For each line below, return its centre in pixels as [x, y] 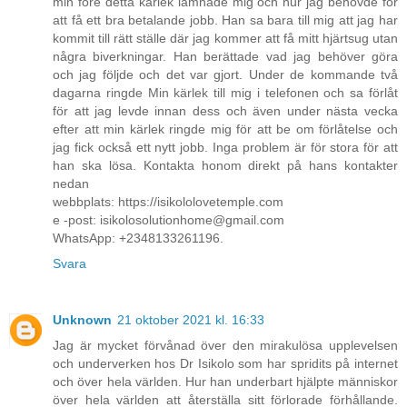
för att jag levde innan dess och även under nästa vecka [225, 111]
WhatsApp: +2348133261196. [138, 238]
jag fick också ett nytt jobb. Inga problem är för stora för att [225, 148]
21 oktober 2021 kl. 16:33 [191, 320]
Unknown [82, 320]
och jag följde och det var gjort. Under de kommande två [225, 75]
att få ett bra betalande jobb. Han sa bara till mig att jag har [225, 20]
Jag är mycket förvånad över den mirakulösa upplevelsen [225, 346]
